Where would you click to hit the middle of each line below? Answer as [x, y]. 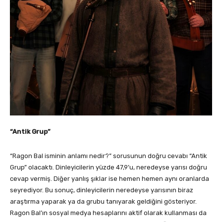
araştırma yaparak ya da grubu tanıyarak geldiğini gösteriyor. [103, 202]
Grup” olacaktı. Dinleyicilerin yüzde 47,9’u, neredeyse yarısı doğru [109, 167]
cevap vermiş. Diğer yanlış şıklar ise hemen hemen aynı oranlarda [110, 179]
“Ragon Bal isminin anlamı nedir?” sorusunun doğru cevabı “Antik [109, 156]
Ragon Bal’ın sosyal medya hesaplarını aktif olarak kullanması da [108, 213]
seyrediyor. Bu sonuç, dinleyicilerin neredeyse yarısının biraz [102, 190]
